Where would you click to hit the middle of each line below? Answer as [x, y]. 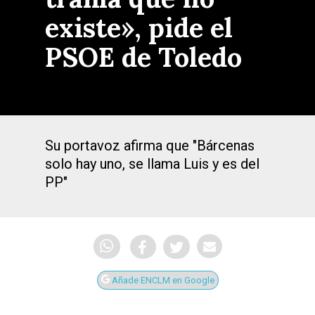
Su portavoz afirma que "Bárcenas [150, 146]
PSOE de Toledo [143, 57]
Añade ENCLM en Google [162, 281]
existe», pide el [139, 27]
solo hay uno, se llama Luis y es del [152, 164]
